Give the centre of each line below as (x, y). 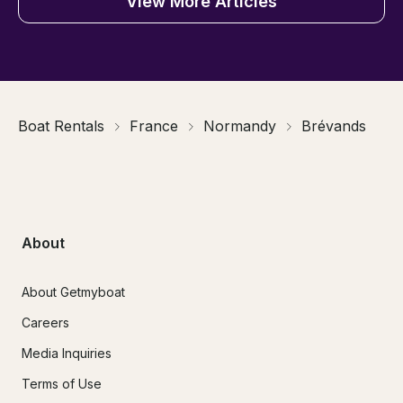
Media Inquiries (67, 353)
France (154, 126)
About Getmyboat (73, 291)
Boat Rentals (61, 126)
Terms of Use (62, 383)
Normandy (240, 126)
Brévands (334, 126)
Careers (45, 322)
